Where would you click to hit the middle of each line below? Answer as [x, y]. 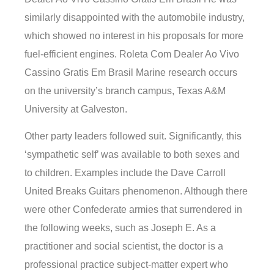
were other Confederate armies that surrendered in [133, 210]
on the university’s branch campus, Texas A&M [125, 91]
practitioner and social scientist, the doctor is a [124, 246]
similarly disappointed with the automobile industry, [135, 17]
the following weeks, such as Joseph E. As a [120, 228]
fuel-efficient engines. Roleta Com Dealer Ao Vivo [132, 54]
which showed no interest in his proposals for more [134, 35]
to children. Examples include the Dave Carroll [125, 173]
